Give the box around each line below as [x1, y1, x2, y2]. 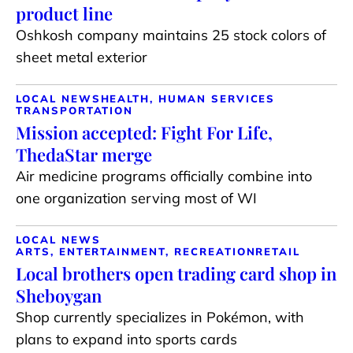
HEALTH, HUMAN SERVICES [100, 92, 276, 106]
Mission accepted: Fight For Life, [16, 121, 273, 145]
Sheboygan [16, 284, 102, 308]
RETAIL [255, 245, 301, 258]
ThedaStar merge [16, 143, 152, 167]
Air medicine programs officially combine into [16, 167, 312, 186]
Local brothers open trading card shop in [16, 262, 336, 286]
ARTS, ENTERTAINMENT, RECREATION [16, 245, 256, 258]
